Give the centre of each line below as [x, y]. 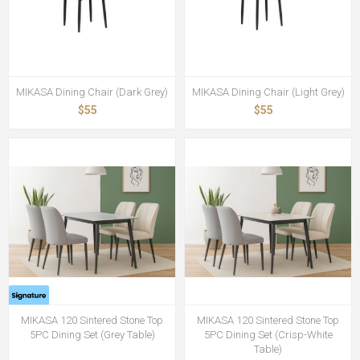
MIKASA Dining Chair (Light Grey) [268, 92]
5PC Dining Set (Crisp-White [268, 335]
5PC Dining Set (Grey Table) [92, 335]
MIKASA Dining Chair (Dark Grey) [92, 92]
